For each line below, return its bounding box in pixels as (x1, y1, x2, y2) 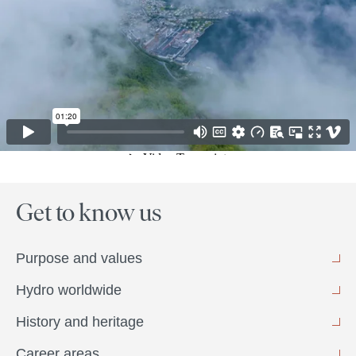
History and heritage (16, 314, 144, 330)
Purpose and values (16, 250, 142, 266)
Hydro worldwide (16, 282, 122, 298)
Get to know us (16, 197, 161, 227)
